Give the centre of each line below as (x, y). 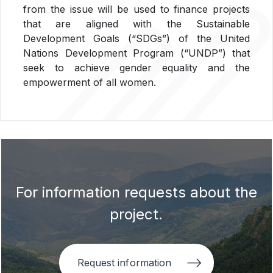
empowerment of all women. (90, 82)
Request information (124, 263)
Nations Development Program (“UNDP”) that (136, 53)
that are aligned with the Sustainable (136, 24)
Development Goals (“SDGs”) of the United (136, 38)
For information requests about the (136, 192)
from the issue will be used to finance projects (136, 9)
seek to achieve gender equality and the (136, 68)
